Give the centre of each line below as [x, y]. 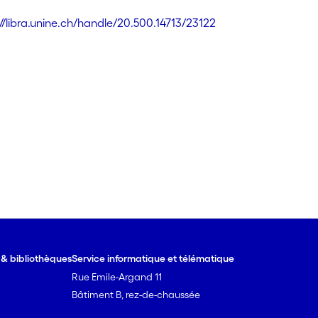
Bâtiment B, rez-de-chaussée [136, 295]
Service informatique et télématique [153, 258]
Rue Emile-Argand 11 [117, 277]
